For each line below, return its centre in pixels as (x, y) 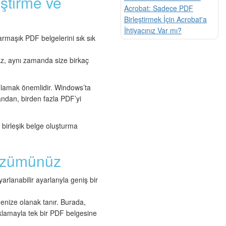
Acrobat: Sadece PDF (158, 8)
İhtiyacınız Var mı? (153, 30)
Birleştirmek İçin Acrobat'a (165, 19)
